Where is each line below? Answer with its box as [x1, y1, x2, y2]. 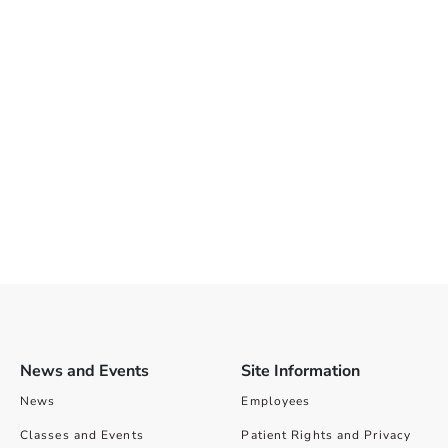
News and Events [19, 360, 149, 383]
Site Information [241, 360, 361, 383]
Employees [241, 393, 311, 410]
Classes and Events [19, 427, 144, 444]
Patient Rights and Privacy [241, 427, 412, 444]
